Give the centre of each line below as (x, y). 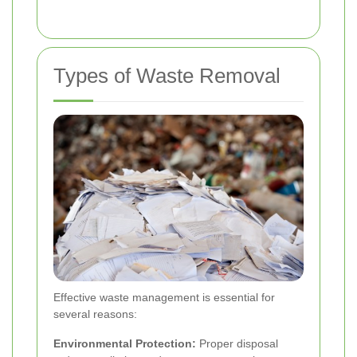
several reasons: (95, 314)
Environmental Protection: (125, 344)
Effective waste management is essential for (164, 298)
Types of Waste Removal (167, 76)
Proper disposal (237, 344)
